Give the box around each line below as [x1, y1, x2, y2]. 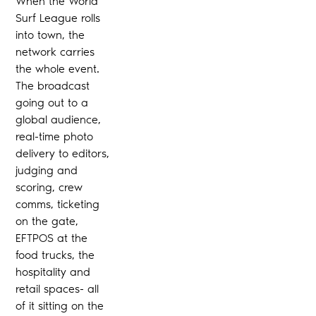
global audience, [16, 112, 102, 126]
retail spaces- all [16, 281, 99, 296]
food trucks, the [16, 248, 95, 262]
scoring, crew [16, 180, 83, 194]
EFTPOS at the [16, 231, 88, 245]
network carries [16, 44, 95, 59]
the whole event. [16, 61, 100, 75]
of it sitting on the [16, 298, 104, 312]
